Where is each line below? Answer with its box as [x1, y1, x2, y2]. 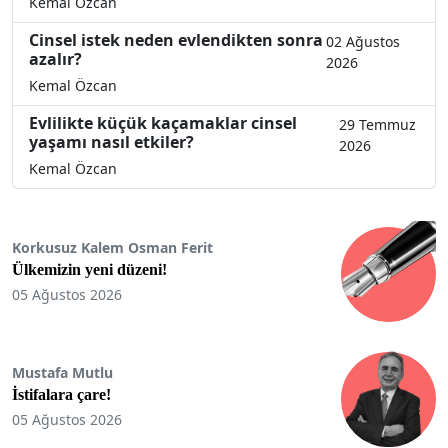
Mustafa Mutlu [12, 363, 113, 383]
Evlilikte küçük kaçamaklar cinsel [29, 111, 297, 134]
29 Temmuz [338, 114, 416, 134]
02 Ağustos [325, 31, 400, 51]
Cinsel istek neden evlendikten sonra [29, 28, 323, 51]
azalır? [29, 47, 82, 70]
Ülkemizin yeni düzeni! [12, 261, 167, 279]
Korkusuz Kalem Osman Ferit [12, 238, 213, 258]
